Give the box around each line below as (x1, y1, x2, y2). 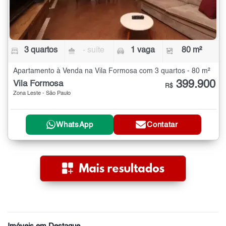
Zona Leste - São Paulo (13, 90, 71, 96)
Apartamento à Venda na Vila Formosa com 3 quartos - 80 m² (13, 67, 210, 75)
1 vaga (130, 46, 155, 54)
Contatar (147, 121, 178, 129)
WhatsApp (56, 121, 93, 129)
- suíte (83, 46, 105, 54)
